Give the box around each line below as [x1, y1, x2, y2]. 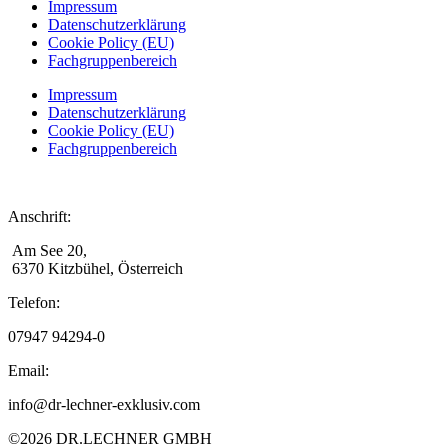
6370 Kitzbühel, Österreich [8, 260, 183, 278]
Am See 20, [8, 242, 87, 260]
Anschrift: [8, 208, 71, 226]
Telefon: [8, 294, 60, 312]
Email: [8, 362, 49, 380]
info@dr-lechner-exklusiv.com [8, 396, 200, 414]
